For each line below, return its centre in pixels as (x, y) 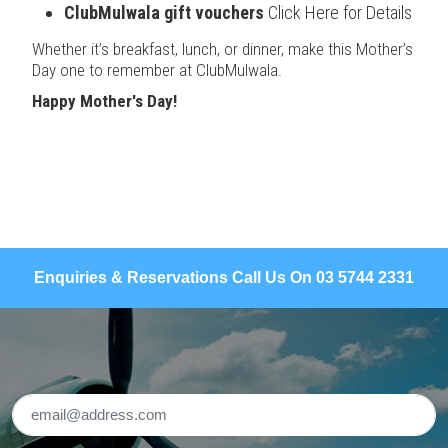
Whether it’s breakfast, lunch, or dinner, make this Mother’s (222, 48)
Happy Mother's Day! (104, 100)
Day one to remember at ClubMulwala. (157, 69)
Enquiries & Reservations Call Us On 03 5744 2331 (224, 277)
